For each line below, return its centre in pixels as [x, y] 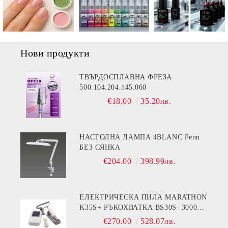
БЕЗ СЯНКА [100, 147]
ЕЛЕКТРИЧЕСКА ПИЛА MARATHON [143, 197]
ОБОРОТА [97, 217]
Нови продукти [55, 53]
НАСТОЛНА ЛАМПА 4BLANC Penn [140, 137]
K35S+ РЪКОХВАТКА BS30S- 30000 [117, 207]
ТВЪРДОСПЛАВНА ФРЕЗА [126, 77]
